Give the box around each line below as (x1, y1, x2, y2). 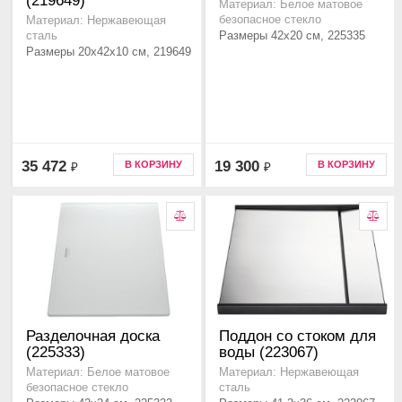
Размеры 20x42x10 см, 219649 (26, 45, 191, 59)
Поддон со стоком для (219, 328, 376, 345)
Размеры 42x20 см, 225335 (219, 29, 365, 43)
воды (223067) (219, 344, 319, 362)
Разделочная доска (26, 328, 160, 345)
